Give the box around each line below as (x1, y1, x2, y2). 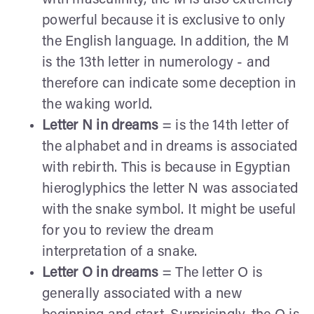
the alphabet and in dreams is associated (42, 139, 297, 154)
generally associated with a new (42, 287, 242, 301)
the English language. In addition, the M (42, 34, 289, 49)
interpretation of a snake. (42, 245, 198, 259)
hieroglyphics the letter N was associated (42, 182, 299, 196)
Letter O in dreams (42, 266, 158, 280)
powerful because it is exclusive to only (42, 13, 285, 28)
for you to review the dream (42, 224, 214, 238)
